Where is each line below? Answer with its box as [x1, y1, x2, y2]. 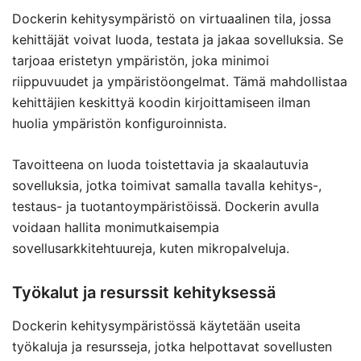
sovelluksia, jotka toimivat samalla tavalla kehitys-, [12, 177, 322, 193]
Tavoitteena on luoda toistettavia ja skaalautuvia [12, 156, 309, 172]
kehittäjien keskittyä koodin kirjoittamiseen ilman [12, 94, 310, 110]
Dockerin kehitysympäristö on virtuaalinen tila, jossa [12, 10, 331, 27]
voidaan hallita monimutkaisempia [12, 219, 219, 235]
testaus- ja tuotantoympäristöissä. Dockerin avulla [12, 198, 319, 214]
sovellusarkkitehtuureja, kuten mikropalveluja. [12, 240, 289, 256]
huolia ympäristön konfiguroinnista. [12, 115, 226, 131]
